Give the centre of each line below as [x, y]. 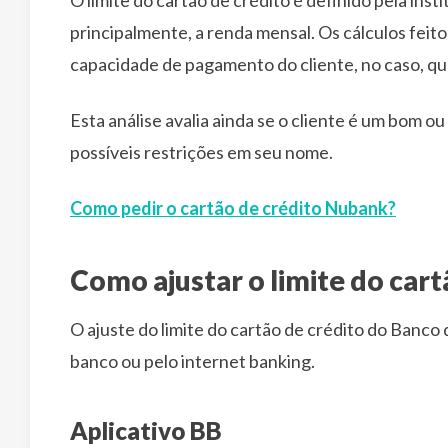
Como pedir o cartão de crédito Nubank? [233, 207]
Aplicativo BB [146, 430]
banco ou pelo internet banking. [192, 360]
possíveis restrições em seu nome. [201, 151]
